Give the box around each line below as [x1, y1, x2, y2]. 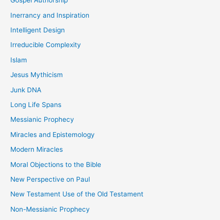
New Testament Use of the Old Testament [10, 190, 144, 198]
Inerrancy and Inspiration [10, 11, 90, 19]
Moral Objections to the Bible [10, 160, 102, 168]
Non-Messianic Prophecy [10, 205, 90, 213]
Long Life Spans [10, 101, 62, 109]
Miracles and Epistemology [10, 130, 95, 138]
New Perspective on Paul [10, 175, 90, 184]
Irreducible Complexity [10, 41, 82, 49]
